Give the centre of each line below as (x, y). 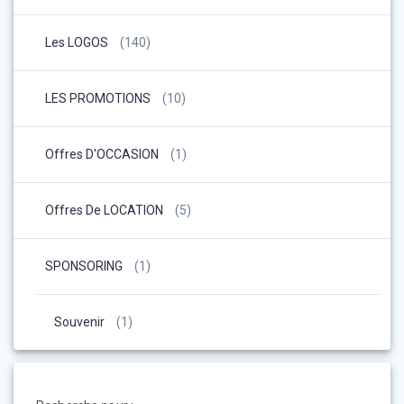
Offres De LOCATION (104, 210)
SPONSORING (84, 266)
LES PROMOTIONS (98, 98)
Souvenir (79, 321)
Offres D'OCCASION (102, 154)
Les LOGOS (77, 42)
